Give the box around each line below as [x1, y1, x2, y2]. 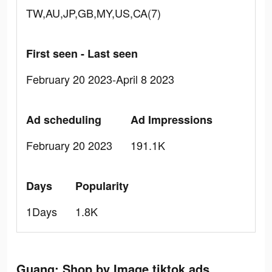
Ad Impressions [131, 112, 212, 127]
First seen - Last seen [26, 46, 138, 61]
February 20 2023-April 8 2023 [26, 71, 174, 87]
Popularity [75, 178, 129, 194]
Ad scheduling [26, 112, 101, 127]
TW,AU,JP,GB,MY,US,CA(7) [26, 5, 161, 21]
